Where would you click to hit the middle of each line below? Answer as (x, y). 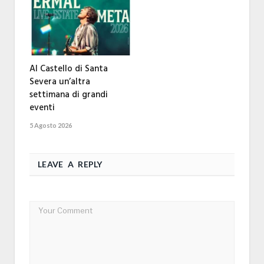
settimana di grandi (69, 95)
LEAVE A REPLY (70, 164)
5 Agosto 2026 (51, 125)
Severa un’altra (60, 82)
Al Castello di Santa (69, 69)
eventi (42, 108)
